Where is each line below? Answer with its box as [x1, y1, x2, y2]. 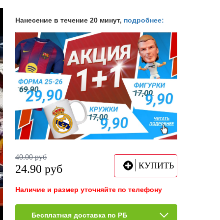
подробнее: [124, 16, 165, 24]
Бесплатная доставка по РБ [31, 211, 128, 219]
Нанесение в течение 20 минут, [15, 16, 124, 24]
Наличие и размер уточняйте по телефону [15, 185, 163, 193]
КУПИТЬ [138, 160, 174, 170]
